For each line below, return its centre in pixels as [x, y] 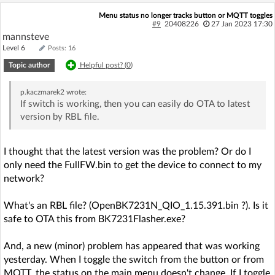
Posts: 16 [62, 48]
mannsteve [26, 37]
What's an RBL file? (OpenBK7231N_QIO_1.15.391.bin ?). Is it [136, 205]
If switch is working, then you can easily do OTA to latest [135, 104]
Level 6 [19, 48]
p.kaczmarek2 [42, 92]
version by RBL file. [60, 117]
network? [24, 178]
